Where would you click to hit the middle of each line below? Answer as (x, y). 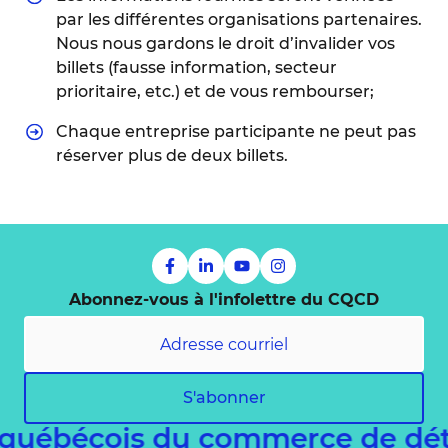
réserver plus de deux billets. (172, 155)
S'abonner (224, 397)
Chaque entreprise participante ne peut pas (236, 131)
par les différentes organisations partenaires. (239, 19)
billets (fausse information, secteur (196, 67)
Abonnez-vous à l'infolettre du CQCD (224, 299)
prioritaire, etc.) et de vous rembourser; (215, 91)
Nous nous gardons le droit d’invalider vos (225, 43)
